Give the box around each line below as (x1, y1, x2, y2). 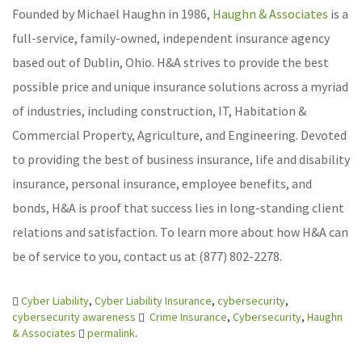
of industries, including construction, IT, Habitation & (12, 103, 306, 120)
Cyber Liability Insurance (95, 293, 212, 309)
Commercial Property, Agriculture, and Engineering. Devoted (12, 127, 347, 144)
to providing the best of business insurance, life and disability (12, 151, 350, 168)
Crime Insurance (149, 309, 227, 325)
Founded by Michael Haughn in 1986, (12, 6, 213, 23)
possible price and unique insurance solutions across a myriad (12, 78, 348, 95)
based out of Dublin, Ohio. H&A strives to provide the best (12, 54, 329, 71)
